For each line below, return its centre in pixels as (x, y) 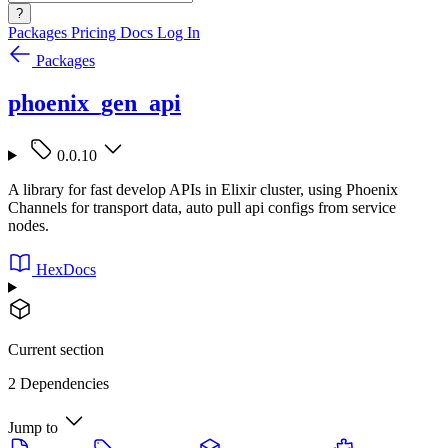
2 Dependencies (58, 383)
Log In (178, 32)
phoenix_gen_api (94, 102)
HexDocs (66, 269)
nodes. (28, 225)
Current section (56, 349)
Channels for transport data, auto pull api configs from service (202, 207)
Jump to (33, 427)
